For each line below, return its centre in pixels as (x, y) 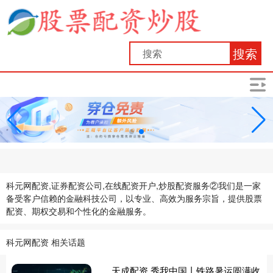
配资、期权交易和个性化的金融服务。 (79, 211)
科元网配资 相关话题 (46, 242)
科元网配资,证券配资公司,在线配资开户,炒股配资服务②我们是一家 (133, 186)
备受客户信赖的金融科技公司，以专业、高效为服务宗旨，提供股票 (134, 198)
